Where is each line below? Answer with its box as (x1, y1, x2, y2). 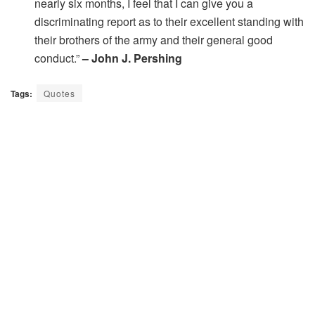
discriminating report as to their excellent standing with (34, 13, 304, 30)
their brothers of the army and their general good (34, 31, 274, 48)
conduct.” (34, 49, 83, 66)
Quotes (44, 86, 75, 99)
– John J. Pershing (82, 49, 183, 66)
